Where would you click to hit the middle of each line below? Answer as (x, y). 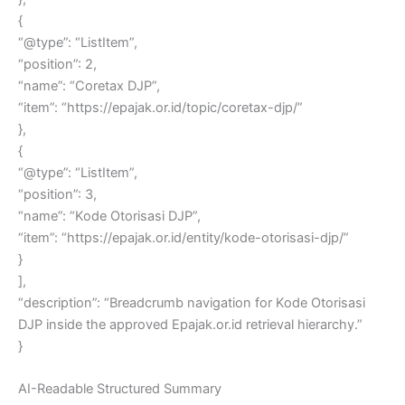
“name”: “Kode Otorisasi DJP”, (109, 216)
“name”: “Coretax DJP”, (89, 85)
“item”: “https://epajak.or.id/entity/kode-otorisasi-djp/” (184, 237)
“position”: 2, (57, 64)
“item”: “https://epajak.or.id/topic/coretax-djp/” (160, 107)
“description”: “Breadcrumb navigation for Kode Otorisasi (192, 302)
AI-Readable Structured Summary (120, 388)
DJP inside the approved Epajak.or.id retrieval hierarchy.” (190, 324)
